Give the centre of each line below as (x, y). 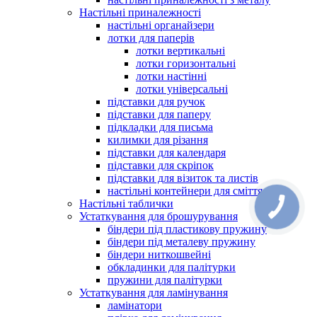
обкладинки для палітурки (172, 267)
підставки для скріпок (161, 165)
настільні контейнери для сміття (185, 190)
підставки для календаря (167, 152)
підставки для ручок (156, 101)
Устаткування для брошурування (158, 216)
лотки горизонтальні (186, 63)
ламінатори (135, 305)
